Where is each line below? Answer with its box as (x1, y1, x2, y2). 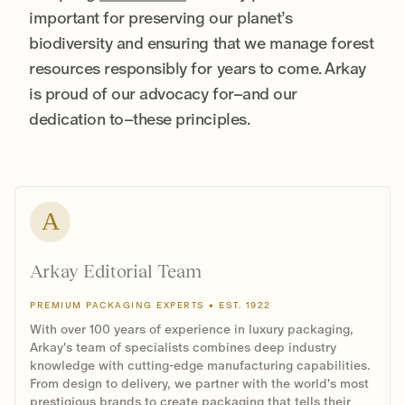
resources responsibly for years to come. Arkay (29, 58, 366, 78)
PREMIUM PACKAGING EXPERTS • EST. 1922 (30, 299, 271, 310)
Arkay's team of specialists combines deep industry (30, 339, 336, 354)
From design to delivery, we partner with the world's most (30, 375, 369, 391)
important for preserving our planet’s (29, 7, 293, 27)
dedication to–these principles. (29, 108, 250, 128)
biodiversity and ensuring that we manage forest (29, 33, 374, 52)
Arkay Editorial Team (30, 260, 202, 281)
